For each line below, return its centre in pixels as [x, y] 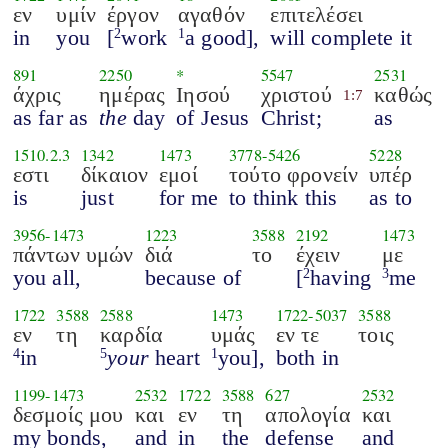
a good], [222, 37]
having [341, 277]
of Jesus [213, 117]
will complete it [341, 37]
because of [193, 277]
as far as [50, 117]
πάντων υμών [73, 254]
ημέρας [132, 94]
